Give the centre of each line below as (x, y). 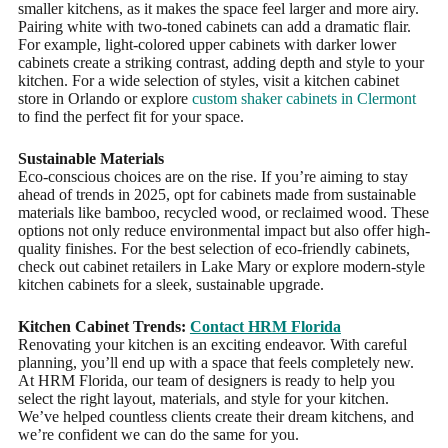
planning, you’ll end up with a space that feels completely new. (215, 363)
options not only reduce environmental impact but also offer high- (223, 231)
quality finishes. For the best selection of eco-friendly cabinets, (213, 249)
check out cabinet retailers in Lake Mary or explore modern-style (221, 267)
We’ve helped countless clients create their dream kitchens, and (215, 417)
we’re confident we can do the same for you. (158, 435)
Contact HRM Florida (265, 327)
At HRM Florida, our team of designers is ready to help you (206, 381)
